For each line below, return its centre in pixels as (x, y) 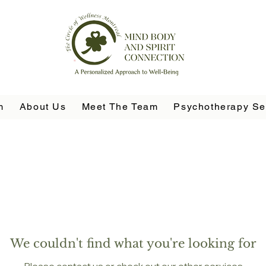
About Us (43, 106)
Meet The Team (120, 106)
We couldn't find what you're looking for (133, 243)
